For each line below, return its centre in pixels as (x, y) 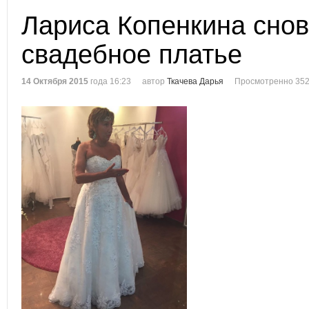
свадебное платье (132, 54)
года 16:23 (110, 81)
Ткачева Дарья (195, 81)
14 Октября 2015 (55, 81)
